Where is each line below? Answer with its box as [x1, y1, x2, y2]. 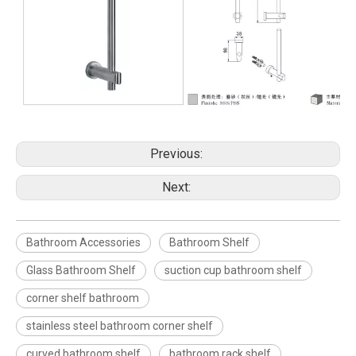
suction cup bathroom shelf [164, 264, 302, 277]
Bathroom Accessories [26, 236, 141, 249]
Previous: [150, 146, 206, 161]
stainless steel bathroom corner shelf [26, 319, 213, 332]
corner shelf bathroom [26, 292, 139, 304]
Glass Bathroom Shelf [26, 264, 136, 277]
